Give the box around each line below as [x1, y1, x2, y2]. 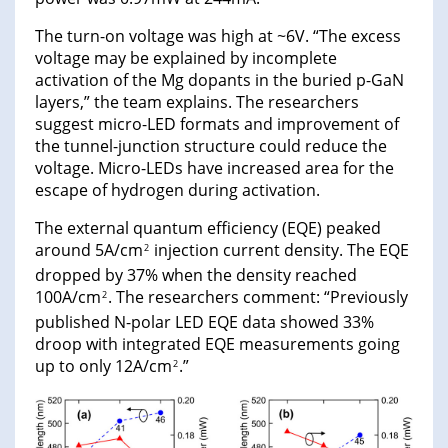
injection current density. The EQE [150, 239, 409, 262]
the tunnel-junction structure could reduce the [35, 135, 387, 158]
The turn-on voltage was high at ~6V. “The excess [35, 25, 401, 48]
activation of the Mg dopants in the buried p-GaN [35, 69, 404, 92]
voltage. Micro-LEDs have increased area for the [35, 157, 394, 180]
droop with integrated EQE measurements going [35, 333, 400, 356]
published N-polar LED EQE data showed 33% [35, 311, 374, 334]
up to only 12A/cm [35, 355, 172, 378]
